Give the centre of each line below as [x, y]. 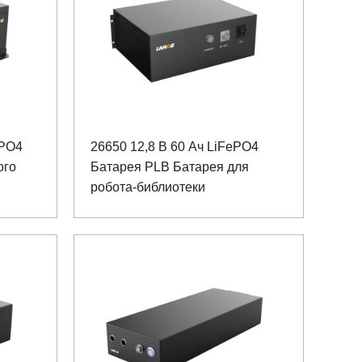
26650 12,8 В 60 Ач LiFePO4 [175, 146]
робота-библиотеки [148, 187]
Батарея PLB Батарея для [170, 166]
